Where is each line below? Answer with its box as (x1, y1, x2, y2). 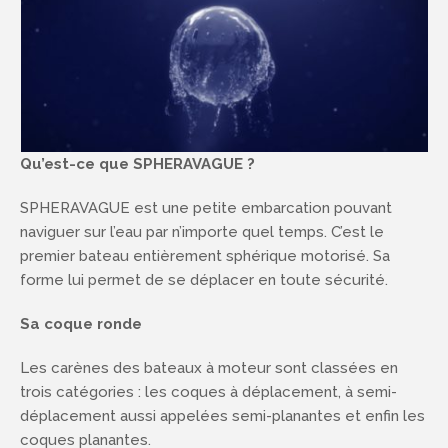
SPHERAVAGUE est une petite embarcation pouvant (20, 199, 392, 217)
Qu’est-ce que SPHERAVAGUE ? (20, 155, 255, 173)
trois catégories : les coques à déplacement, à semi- (20, 383, 397, 401)
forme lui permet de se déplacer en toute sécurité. (20, 271, 388, 289)
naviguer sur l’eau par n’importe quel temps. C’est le (20, 223, 384, 241)
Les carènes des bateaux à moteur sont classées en (20, 359, 398, 377)
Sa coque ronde (20, 315, 142, 333)
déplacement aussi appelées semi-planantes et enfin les (20, 407, 425, 425)
